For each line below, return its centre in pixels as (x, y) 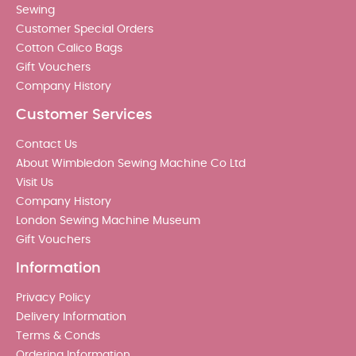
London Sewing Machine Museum (108, 221)
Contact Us (46, 144)
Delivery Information (71, 317)
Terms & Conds (58, 336)
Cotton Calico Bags (69, 48)
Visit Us (35, 182)
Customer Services (84, 115)
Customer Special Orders (85, 29)
